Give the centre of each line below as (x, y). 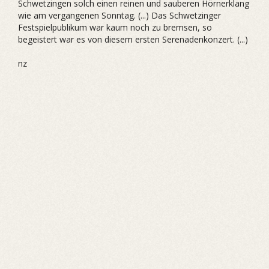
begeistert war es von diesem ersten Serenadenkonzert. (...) (133, 39)
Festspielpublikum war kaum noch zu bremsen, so (115, 27)
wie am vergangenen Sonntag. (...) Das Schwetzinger (119, 15)
